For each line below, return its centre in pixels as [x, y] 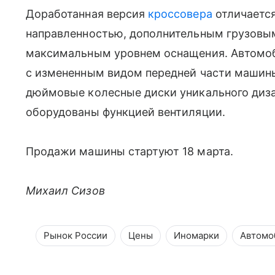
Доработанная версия [87, 14]
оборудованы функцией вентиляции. [126, 112]
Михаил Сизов [65, 191]
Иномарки [196, 235]
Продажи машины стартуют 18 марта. [130, 151]
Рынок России [76, 235]
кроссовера [180, 14]
